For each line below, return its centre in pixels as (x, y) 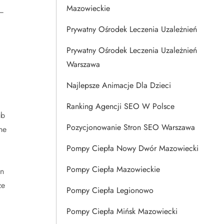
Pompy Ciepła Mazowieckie (113, 169)
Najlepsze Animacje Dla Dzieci (119, 85)
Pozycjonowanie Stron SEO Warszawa (131, 127)
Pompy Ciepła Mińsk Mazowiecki (122, 211)
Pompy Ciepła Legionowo (110, 190)
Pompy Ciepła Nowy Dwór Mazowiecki (132, 148)
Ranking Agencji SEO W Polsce (120, 106)
